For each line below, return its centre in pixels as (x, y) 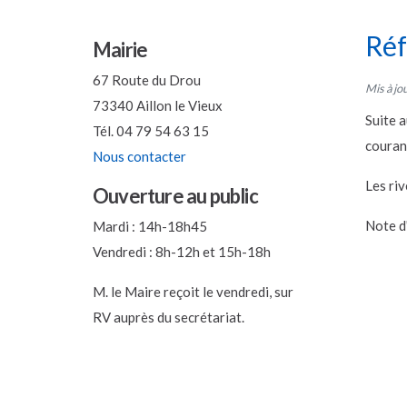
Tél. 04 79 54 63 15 (151, 130)
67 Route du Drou (147, 79)
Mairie (120, 49)
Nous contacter (139, 156)
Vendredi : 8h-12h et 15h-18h (182, 251)
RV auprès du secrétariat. (169, 317)
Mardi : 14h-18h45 (150, 226)
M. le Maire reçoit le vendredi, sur (193, 291)
